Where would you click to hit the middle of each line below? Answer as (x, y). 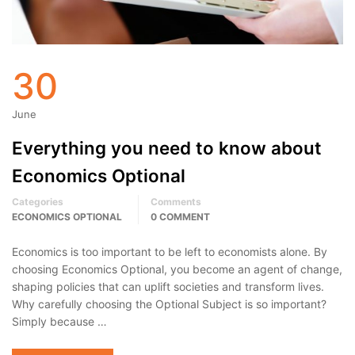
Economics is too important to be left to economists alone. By (170, 252)
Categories (38, 202)
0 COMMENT (180, 217)
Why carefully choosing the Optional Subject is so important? (169, 304)
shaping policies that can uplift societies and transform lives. (168, 287)
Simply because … (59, 322)
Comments (176, 202)
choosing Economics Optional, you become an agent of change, (177, 269)
